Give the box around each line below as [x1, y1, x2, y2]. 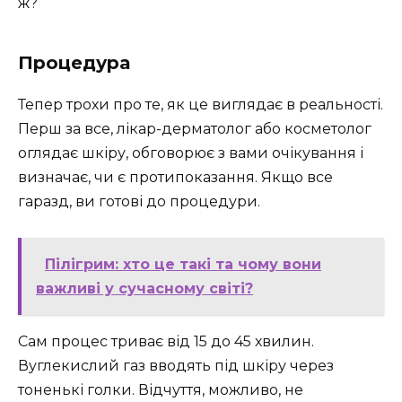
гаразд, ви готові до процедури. [18, 192, 260, 210]
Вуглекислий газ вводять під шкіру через [18, 356, 334, 374]
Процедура [18, 51, 130, 74]
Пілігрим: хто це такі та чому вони [45, 255, 321, 273]
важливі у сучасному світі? [36, 279, 253, 297]
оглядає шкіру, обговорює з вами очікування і [18, 144, 363, 162]
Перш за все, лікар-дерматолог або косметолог [18, 119, 371, 137]
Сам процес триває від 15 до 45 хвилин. [18, 332, 314, 350]
